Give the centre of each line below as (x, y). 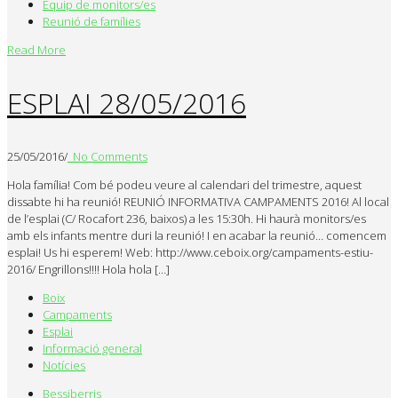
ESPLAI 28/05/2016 (127, 103)
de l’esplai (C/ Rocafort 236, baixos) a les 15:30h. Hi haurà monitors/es (187, 218)
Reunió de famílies (92, 21)
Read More (36, 49)
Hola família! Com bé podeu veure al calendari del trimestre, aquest (184, 184)
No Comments (107, 156)
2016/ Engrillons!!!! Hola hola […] (88, 269)
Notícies (64, 365)
